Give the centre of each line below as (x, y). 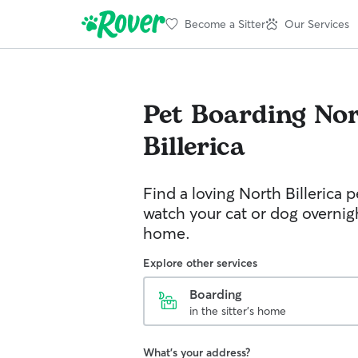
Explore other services (200, 263)
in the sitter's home (238, 311)
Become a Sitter (225, 24)
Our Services (317, 24)
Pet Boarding (225, 115)
